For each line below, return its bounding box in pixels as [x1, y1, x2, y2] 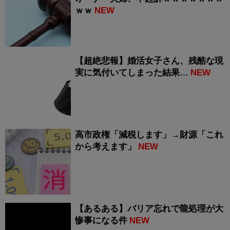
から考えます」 [75, 142, 136, 152]
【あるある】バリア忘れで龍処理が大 [75, 204, 223, 214]
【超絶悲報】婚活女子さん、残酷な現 [75, 56, 223, 66]
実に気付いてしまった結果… [75, 68, 188, 78]
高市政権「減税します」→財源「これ [75, 130, 223, 140]
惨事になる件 [75, 216, 127, 226]
